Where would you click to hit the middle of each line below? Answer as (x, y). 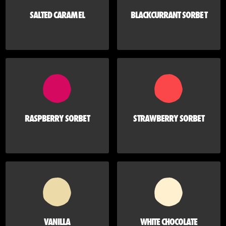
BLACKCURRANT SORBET (169, 15)
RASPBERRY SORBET (57, 119)
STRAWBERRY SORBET (169, 119)
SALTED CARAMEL (57, 15)
